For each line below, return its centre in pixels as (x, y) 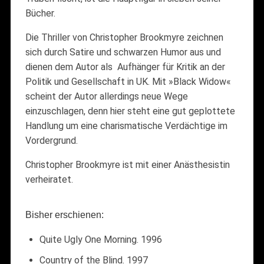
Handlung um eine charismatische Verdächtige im (126, 126)
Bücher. (40, 13)
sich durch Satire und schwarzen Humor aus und (123, 52)
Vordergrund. (51, 140)
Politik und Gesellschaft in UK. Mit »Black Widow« (128, 81)
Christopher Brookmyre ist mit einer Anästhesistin (127, 164)
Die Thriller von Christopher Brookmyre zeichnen (124, 37)
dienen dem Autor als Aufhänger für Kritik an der (125, 67)
